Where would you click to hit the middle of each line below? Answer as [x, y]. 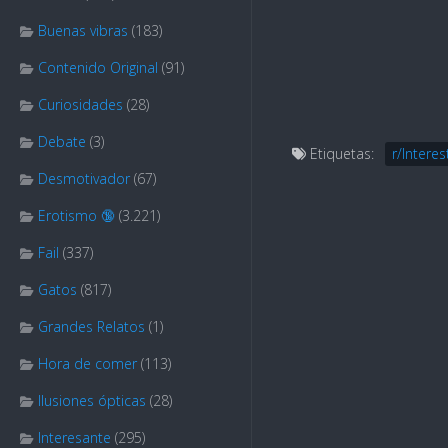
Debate [62, 141]
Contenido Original [98, 67]
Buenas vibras [83, 30]
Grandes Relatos [91, 326]
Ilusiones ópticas [92, 400]
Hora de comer [87, 363]
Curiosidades [80, 104]
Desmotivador [84, 178]
